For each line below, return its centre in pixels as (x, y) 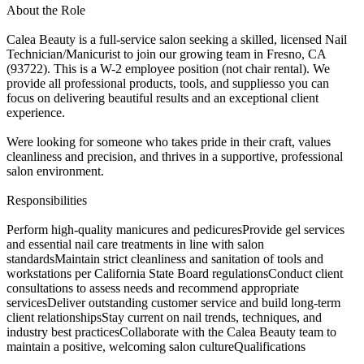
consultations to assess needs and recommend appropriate (153, 288)
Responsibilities (47, 200)
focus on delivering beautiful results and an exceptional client (162, 97)
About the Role (46, 10)
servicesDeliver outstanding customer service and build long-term (173, 302)
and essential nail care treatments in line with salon (135, 244)
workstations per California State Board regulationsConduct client (175, 273)
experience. (36, 112)
